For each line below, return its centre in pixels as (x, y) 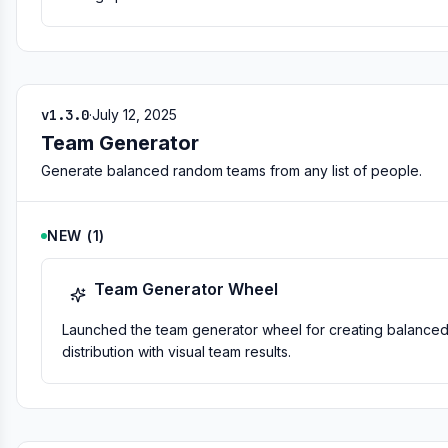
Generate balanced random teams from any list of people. (231, 170)
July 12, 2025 (134, 114)
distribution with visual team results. (176, 351)
